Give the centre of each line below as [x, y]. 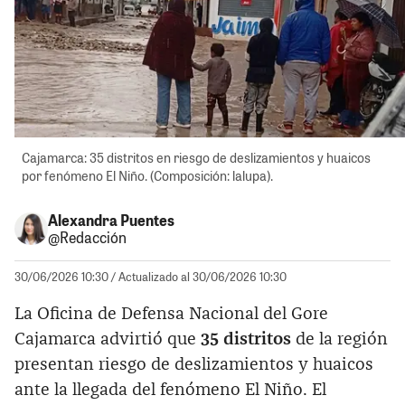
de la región [339, 339]
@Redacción [87, 237]
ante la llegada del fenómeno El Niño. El [170, 390]
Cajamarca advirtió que [108, 339]
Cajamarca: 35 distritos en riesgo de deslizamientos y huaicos [196, 158]
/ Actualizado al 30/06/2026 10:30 [199, 276]
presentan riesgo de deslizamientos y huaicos [194, 364]
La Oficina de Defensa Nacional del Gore [171, 314]
